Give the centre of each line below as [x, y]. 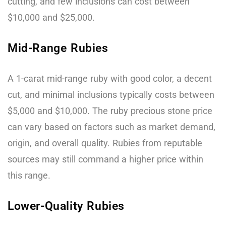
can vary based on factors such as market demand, [111, 127]
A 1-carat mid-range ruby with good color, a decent [110, 78]
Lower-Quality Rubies [66, 206]
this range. [29, 175]
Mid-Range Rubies [58, 48]
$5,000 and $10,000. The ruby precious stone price [110, 110]
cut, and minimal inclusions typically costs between [111, 94]
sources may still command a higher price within [105, 159]
